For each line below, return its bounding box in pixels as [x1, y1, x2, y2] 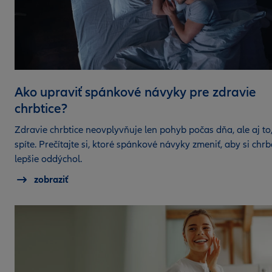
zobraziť [34, 173, 69, 186]
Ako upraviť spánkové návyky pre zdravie [15, 83, 256, 100]
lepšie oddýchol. [15, 152, 82, 165]
